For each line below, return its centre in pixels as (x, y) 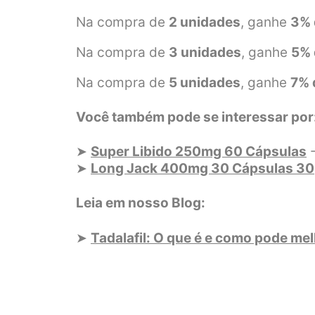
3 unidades (205, 52)
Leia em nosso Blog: (141, 203)
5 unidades (205, 82)
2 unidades (205, 22)
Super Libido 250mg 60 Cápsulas (199, 152)
